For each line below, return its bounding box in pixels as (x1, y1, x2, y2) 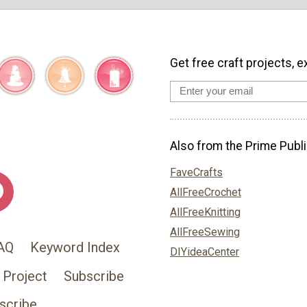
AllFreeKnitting (170, 206, 241, 219)
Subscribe (63, 267, 124, 284)
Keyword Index (29, 239, 120, 256)
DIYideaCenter (170, 245, 239, 259)
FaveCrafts (170, 166, 223, 180)
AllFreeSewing (170, 225, 240, 239)
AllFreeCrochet (170, 186, 241, 199)
